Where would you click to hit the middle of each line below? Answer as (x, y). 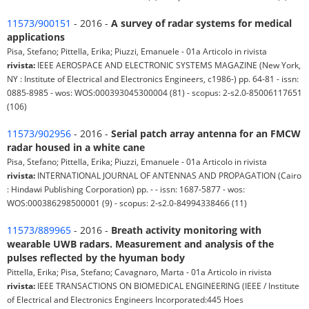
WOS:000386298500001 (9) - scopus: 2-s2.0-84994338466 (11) (127, 203)
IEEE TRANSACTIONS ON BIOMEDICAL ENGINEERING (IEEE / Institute (167, 286)
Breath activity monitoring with (186, 230)
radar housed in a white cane (76, 148)
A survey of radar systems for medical (201, 23)
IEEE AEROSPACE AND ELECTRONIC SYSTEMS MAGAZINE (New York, (168, 65)
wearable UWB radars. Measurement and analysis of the (140, 244)
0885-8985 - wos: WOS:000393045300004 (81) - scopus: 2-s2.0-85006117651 (154, 93)
